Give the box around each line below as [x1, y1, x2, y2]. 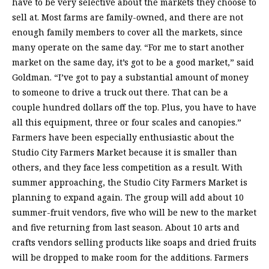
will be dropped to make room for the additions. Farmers [12, 252, 249, 264]
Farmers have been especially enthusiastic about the [12, 131, 234, 144]
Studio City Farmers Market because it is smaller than [12, 147, 237, 159]
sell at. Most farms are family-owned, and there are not [12, 11, 243, 23]
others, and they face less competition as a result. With [12, 162, 243, 174]
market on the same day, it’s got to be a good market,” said [12, 56, 254, 68]
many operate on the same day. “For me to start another [12, 41, 244, 53]
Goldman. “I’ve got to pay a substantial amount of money [12, 71, 249, 83]
